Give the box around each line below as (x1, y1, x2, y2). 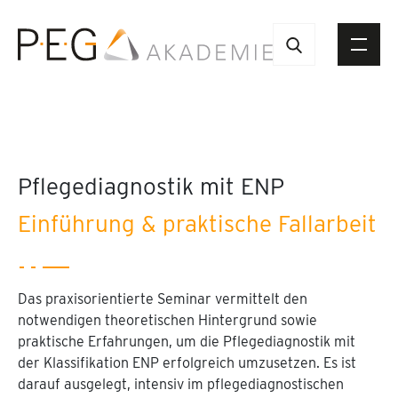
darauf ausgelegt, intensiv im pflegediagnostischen (18, 376, 344, 393)
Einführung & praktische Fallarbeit (18, 210, 377, 237)
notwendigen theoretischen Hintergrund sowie (18, 312, 317, 329)
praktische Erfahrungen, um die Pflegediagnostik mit (18, 333, 355, 350)
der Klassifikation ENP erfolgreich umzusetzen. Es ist (18, 354, 356, 371)
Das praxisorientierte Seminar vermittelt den (18, 291, 307, 307)
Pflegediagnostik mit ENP (18, 172, 284, 200)
